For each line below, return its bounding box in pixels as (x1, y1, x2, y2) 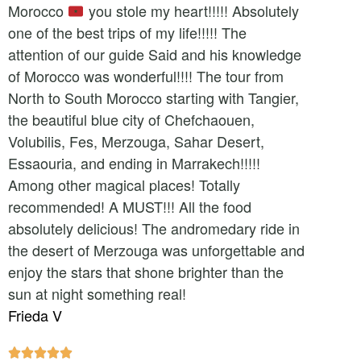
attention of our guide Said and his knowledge (8, 44, 301, 64)
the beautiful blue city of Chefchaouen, (8, 109, 255, 130)
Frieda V (8, 305, 62, 326)
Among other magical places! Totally (8, 174, 240, 195)
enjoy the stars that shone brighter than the (8, 261, 284, 282)
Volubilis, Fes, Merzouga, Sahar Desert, (8, 131, 264, 151)
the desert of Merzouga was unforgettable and (8, 239, 305, 260)
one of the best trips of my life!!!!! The (8, 22, 247, 43)
